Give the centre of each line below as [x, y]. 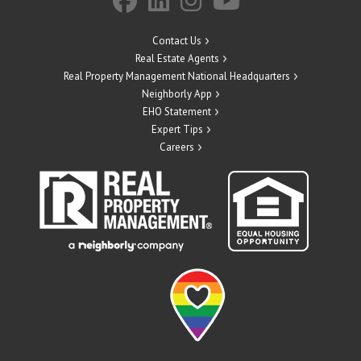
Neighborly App [177, 94]
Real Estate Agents [177, 59]
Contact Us [177, 41]
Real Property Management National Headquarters [177, 77]
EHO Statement [177, 112]
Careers [177, 147]
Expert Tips [177, 130]
